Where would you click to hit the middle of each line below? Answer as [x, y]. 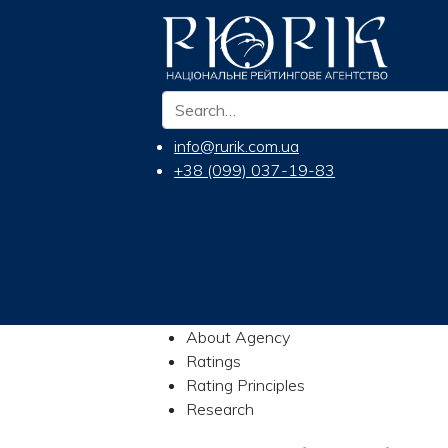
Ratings [213, 360]
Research [220, 408]
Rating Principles [245, 384]
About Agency [238, 336]
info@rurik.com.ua [236, 146]
